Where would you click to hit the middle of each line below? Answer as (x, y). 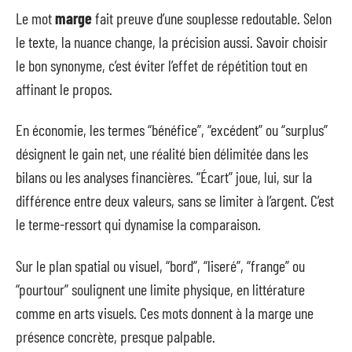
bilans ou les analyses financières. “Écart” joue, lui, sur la (164, 177)
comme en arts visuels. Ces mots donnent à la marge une (165, 312)
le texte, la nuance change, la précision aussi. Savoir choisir (172, 41)
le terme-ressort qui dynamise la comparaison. (138, 224)
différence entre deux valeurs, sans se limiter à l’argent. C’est (175, 200)
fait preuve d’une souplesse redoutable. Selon (212, 18)
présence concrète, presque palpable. (115, 336)
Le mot (35, 18)
